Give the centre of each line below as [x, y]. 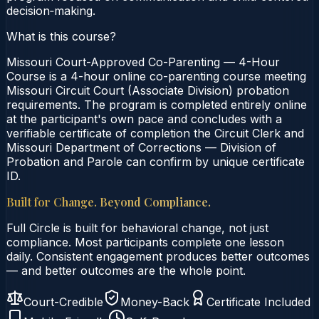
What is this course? [61, 36]
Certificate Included [258, 302]
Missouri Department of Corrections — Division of [141, 147]
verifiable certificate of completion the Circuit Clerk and [155, 133]
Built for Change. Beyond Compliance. [109, 202]
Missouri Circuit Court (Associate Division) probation [148, 90]
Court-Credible [63, 302]
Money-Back [155, 302]
